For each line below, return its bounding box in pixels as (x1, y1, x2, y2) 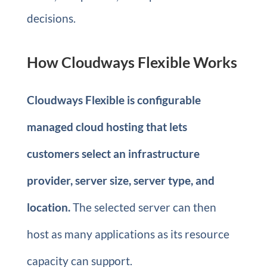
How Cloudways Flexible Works (26, 53, 237, 71)
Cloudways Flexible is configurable (26, 93, 201, 107)
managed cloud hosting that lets (26, 120, 187, 133)
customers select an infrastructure (26, 147, 200, 160)
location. (26, 200, 70, 214)
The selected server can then (70, 200, 216, 214)
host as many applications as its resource (26, 227, 229, 241)
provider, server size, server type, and (26, 173, 215, 187)
